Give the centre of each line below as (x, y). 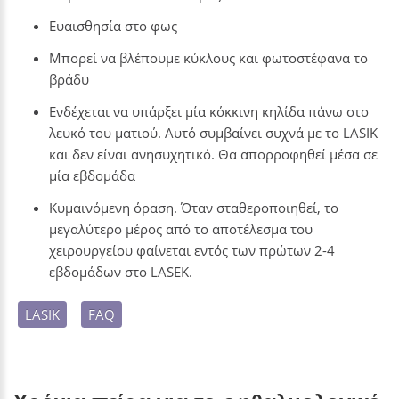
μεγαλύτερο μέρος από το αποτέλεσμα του (181, 229)
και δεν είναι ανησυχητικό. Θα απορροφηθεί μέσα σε (213, 154)
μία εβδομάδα (92, 175)
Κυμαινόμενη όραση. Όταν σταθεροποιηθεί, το (194, 208)
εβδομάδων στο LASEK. (121, 272)
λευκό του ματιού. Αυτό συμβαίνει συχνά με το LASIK (213, 133)
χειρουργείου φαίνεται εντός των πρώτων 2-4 (192, 250)
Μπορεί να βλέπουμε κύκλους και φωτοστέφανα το (208, 58)
